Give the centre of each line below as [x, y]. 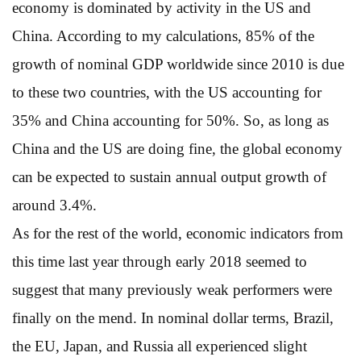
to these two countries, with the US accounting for [167, 92]
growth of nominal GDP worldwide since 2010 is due [178, 64]
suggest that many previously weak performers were [172, 289]
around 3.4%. [54, 205]
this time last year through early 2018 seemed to [160, 261]
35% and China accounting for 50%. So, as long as [170, 120]
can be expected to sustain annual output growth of [169, 176]
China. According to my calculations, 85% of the [163, 35]
